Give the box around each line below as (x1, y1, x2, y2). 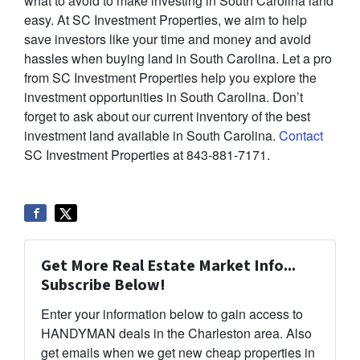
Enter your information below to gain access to (41, 305, 303, 324)
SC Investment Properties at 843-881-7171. (24, 145, 270, 165)
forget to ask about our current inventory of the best (24, 107, 310, 126)
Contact (279, 126, 323, 145)
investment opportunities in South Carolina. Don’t (24, 88, 303, 107)
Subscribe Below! (41, 274, 166, 297)
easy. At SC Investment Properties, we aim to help (24, 10, 307, 30)
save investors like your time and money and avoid (24, 30, 311, 49)
